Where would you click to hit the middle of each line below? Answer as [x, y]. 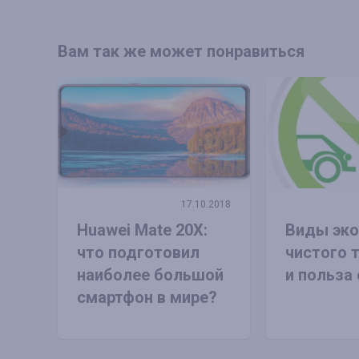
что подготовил [138, 252]
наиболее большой [150, 274]
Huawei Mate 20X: [142, 230]
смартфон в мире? [147, 297]
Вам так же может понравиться [181, 52]
